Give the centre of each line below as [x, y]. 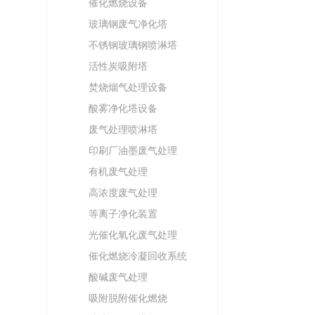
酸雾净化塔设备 [123, 108]
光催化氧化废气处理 [133, 235]
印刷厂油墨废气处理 [133, 150]
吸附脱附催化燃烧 [128, 298]
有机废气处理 [118, 172]
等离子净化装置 [123, 214]
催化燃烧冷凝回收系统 [138, 256]
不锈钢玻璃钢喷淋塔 [133, 45]
